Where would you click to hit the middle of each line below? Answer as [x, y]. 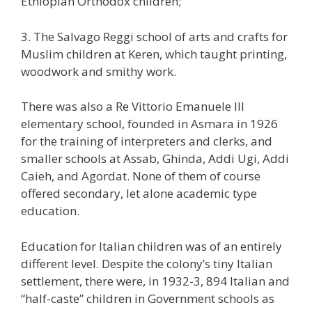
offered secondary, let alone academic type [139, 194]
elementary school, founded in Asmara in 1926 [149, 124]
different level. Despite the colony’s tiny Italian [147, 263]
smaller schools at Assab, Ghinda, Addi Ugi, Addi [155, 159]
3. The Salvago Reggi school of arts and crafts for [154, 36]
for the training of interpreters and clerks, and [147, 141]
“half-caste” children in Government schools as [148, 298]
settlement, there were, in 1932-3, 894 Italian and [155, 281]
